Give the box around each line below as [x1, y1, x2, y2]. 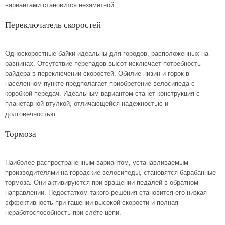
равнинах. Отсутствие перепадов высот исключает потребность [5, 60, 201, 67]
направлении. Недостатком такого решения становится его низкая [5, 189, 207, 196]
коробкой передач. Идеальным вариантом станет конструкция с [5, 90, 200, 97]
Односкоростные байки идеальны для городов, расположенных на [5, 50, 208, 57]
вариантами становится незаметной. [5, 1, 116, 9]
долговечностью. [5, 110, 57, 118]
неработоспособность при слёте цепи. [5, 209, 121, 216]
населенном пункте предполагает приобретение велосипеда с [5, 80, 195, 87]
